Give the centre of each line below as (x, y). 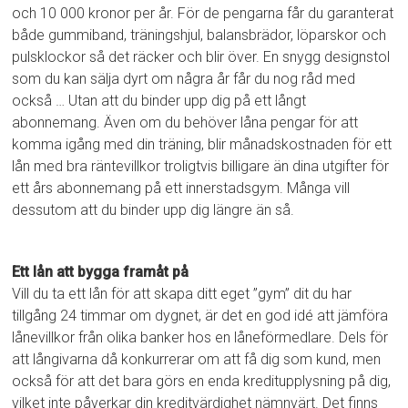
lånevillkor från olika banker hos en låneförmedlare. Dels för (200, 337)
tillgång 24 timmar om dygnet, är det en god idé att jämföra (200, 315)
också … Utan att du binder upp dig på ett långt (159, 100)
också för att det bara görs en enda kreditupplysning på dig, (202, 381)
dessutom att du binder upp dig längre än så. (153, 209)
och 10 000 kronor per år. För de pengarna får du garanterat (203, 13)
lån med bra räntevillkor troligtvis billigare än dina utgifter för (201, 166)
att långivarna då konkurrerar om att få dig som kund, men (197, 359)
